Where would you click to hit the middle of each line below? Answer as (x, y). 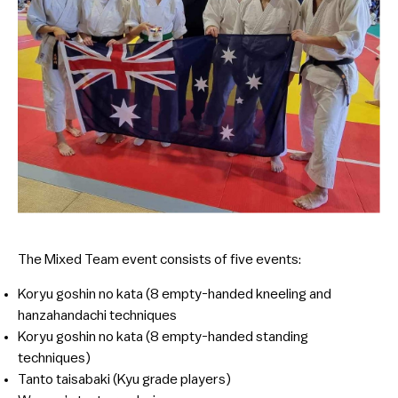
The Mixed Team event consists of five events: (159, 259)
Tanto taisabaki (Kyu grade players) (124, 379)
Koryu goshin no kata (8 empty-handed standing (163, 336)
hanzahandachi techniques (97, 315)
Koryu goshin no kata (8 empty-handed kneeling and (175, 294)
